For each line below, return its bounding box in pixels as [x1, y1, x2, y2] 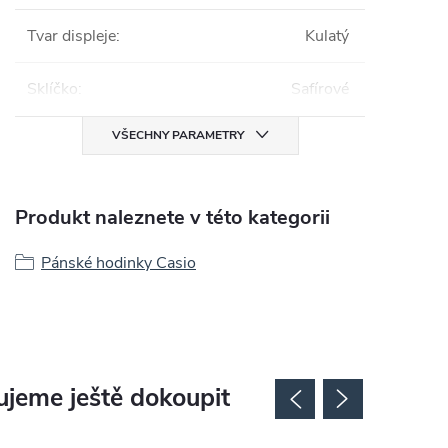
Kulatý [305, 24, 349, 47]
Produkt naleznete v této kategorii [15, 203, 330, 231]
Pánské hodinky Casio [41, 251, 196, 274]
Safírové [291, 77, 349, 100]
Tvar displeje [27, 24, 116, 47]
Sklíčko [27, 77, 78, 100]
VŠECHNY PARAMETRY [111, 126, 244, 143]
